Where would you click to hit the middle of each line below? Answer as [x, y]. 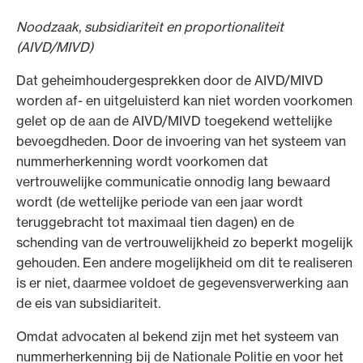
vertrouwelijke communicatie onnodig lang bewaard [173, 181]
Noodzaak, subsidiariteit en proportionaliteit [150, 26]
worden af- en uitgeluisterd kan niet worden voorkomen [184, 100]
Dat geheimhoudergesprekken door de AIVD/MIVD [170, 80]
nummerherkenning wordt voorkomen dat [142, 161]
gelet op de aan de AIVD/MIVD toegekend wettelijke [174, 120]
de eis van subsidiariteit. [88, 303]
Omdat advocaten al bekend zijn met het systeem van [177, 336]
